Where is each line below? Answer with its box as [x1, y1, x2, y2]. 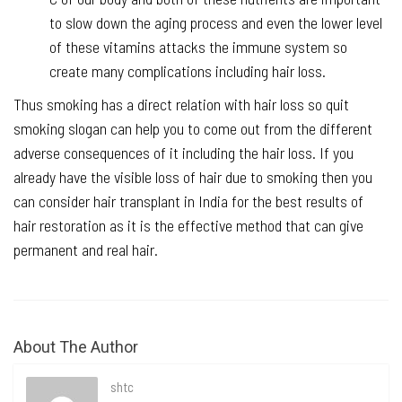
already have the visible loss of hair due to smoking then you [13, 166, 372, 187]
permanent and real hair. [13, 239, 158, 259]
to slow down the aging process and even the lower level [49, 12, 382, 32]
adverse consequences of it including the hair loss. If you [13, 142, 354, 162]
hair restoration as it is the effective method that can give [13, 214, 363, 235]
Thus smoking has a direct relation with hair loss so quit [13, 93, 349, 114]
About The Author [13, 336, 138, 356]
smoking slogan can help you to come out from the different [13, 118, 372, 138]
